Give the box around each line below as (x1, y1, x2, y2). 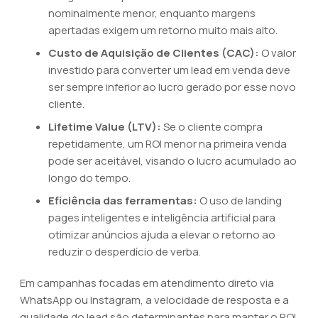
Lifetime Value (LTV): (48, 119, 161, 134)
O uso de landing (197, 193, 282, 208)
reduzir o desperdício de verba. (48, 244, 201, 259)
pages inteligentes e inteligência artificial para (48, 210, 275, 225)
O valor (259, 45, 296, 60)
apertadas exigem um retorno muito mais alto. (48, 23, 278, 38)
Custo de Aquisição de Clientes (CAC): (48, 45, 259, 60)
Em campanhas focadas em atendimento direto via (20, 275, 274, 290)
